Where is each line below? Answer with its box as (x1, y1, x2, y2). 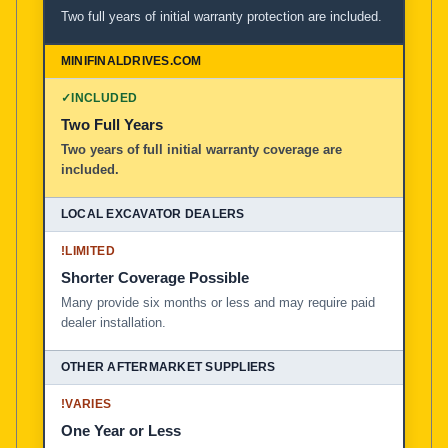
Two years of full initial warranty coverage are (61, 141, 342, 157)
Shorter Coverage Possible (61, 268, 249, 286)
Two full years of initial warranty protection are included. (61, 8, 382, 24)
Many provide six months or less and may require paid (61, 294, 375, 310)
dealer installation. (61, 314, 166, 330)
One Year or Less (61, 421, 181, 439)
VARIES (65, 396, 112, 411)
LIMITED (65, 243, 115, 258)
